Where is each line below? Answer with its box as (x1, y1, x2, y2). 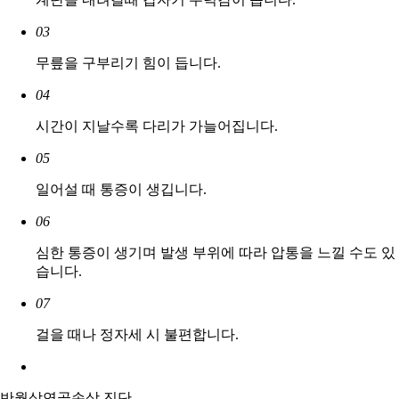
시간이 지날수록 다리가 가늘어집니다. (36, 118, 278, 134)
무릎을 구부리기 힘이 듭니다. (36, 55, 221, 71)
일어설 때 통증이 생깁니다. (36, 182, 207, 198)
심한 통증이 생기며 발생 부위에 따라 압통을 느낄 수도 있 (36, 245, 395, 261)
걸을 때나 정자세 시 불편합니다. (36, 327, 239, 343)
